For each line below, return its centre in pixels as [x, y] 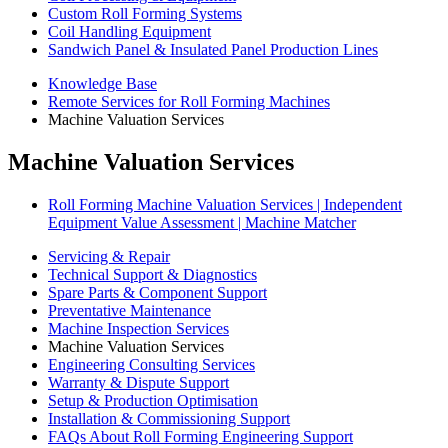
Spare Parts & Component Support [157, 292]
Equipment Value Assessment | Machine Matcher [202, 222]
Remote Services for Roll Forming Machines [189, 101]
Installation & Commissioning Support [169, 418]
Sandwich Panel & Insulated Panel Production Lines [213, 49]
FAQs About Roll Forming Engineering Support [200, 436]
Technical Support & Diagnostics [152, 274]
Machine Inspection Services [138, 328]
